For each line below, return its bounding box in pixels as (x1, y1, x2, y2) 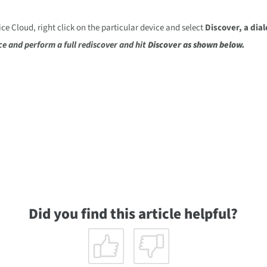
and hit (117, 39, 148, 51)
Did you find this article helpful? (29, 203, 238, 225)
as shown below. (181, 39, 246, 51)
